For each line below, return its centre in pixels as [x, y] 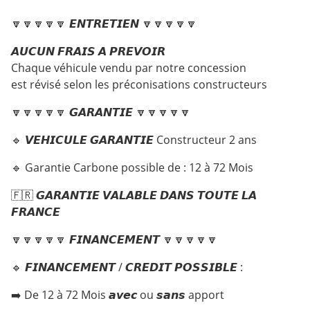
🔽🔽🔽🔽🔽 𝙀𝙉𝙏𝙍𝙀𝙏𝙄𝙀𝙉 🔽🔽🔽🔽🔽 [104, 24]
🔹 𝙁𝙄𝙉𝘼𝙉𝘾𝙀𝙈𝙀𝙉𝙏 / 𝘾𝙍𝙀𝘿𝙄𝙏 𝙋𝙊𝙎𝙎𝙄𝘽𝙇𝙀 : [127, 267]
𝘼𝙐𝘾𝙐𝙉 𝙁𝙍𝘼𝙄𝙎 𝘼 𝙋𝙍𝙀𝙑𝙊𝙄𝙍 [88, 51]
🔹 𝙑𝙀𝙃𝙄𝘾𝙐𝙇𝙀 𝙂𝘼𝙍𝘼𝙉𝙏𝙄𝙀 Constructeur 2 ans [134, 140]
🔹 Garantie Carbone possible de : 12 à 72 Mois [132, 167]
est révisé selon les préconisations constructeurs [139, 84]
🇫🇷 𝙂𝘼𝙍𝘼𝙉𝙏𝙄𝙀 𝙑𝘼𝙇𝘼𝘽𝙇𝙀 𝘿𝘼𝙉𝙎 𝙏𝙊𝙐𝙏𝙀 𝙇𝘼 [134, 195]
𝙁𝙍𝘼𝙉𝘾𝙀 [36, 212]
